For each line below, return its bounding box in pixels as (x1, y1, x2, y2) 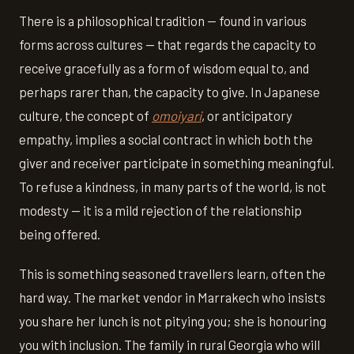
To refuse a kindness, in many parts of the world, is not (19, 179, 326, 195)
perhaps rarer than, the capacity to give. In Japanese (19, 84, 320, 100)
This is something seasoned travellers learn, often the (19, 265, 326, 282)
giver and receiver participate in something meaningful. (19, 155, 334, 171)
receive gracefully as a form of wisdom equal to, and (19, 60, 309, 77)
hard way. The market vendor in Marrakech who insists (19, 289, 326, 306)
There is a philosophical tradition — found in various (19, 13, 307, 29)
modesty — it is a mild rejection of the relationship (19, 202, 302, 219)
